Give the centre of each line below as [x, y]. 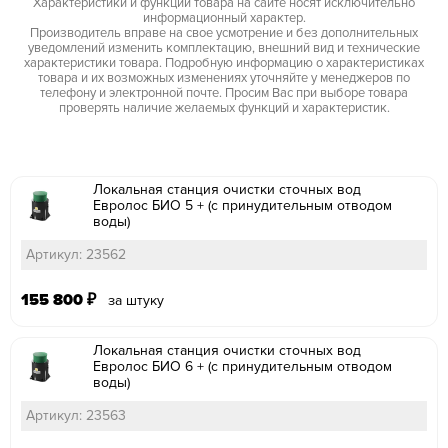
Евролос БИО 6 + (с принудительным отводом [242, 366]
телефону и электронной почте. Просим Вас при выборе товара [224, 92]
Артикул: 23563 [76, 415]
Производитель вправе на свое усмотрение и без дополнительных [224, 32]
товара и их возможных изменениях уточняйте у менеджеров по [224, 77]
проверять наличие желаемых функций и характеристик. [224, 107]
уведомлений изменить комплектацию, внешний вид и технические [224, 47]
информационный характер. [224, 17]
